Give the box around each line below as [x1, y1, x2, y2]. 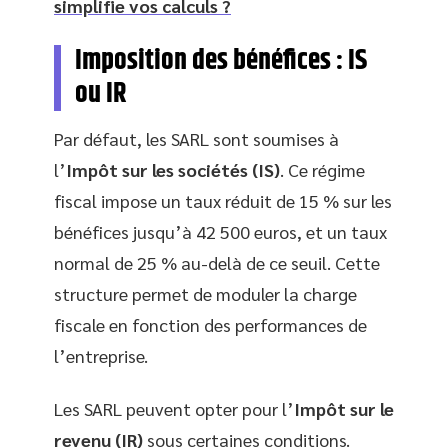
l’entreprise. [54, 343, 148, 367]
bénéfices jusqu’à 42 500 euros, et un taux [54, 219, 387, 243]
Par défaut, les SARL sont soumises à [54, 126, 339, 150]
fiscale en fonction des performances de [54, 312, 367, 336]
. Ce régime [280, 157, 365, 181]
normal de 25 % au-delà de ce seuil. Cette [54, 250, 380, 274]
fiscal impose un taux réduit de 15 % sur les [54, 188, 392, 212]
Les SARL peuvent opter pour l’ [54, 397, 294, 420]
